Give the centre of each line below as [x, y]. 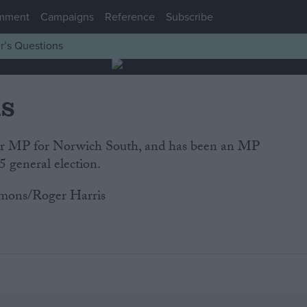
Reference [130, 16]
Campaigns [67, 16]
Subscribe [189, 16]
